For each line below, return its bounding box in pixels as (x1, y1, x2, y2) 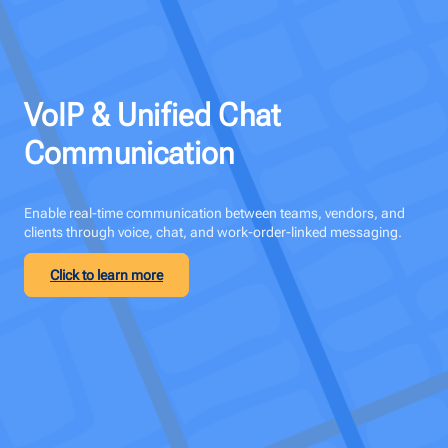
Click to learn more (50, 266, 163, 283)
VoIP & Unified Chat (24, 95, 281, 134)
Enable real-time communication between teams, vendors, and (24, 204, 405, 221)
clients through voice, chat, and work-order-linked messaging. (24, 223, 402, 240)
